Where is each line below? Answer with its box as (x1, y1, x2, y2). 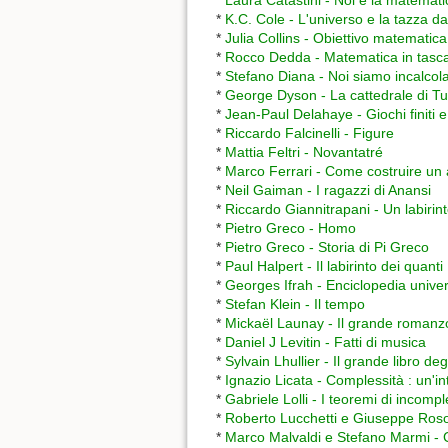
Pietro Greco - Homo (225, 220, 356, 237)
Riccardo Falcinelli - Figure (225, 125, 394, 142)
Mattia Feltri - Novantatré (225, 144, 383, 161)
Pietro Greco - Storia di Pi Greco (225, 239, 429, 256)
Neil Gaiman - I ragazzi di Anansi (225, 182, 431, 199)
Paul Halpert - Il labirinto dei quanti (225, 258, 443, 275)
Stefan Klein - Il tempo (225, 296, 365, 313)
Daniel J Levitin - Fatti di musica (225, 334, 426, 351)
